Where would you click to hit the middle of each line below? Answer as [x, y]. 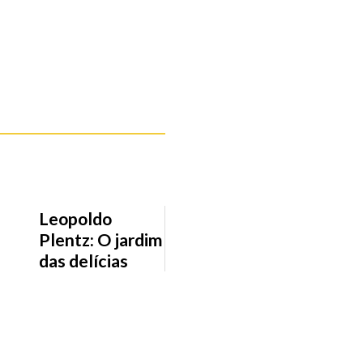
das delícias [83, 261]
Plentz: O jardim [100, 240]
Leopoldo [75, 219]
